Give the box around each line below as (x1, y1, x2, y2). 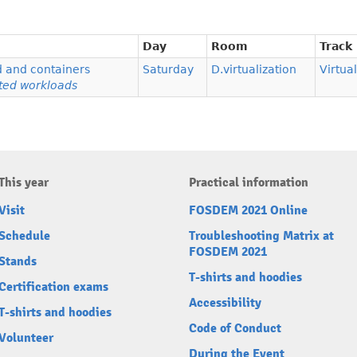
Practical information (189, 175, 308, 191)
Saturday (143, 63, 194, 76)
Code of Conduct (189, 320, 281, 337)
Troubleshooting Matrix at (189, 228, 334, 245)
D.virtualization (211, 63, 296, 76)
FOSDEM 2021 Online (189, 202, 308, 219)
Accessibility (189, 295, 261, 312)
